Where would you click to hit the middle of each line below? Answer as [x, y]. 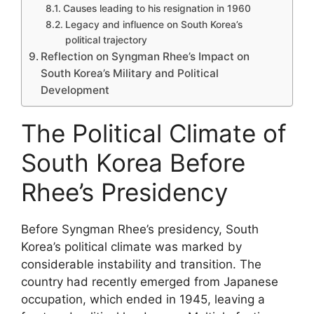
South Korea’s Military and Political [130, 73]
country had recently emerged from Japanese [150, 282]
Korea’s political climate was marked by [131, 247]
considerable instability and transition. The [141, 264]
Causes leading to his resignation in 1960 [157, 8]
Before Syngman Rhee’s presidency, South [140, 229]
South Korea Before [133, 163]
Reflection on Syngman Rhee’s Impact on [145, 56]
